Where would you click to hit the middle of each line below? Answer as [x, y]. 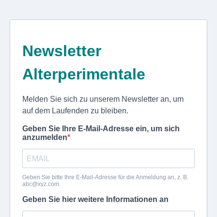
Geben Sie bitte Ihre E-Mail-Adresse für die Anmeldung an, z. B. [105, 177]
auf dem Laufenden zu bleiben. [75, 111]
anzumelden [45, 137]
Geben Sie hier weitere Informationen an [95, 199]
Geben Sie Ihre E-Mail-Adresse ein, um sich [101, 129]
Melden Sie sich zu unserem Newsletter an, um [103, 99]
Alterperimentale [84, 74]
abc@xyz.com [41, 184]
